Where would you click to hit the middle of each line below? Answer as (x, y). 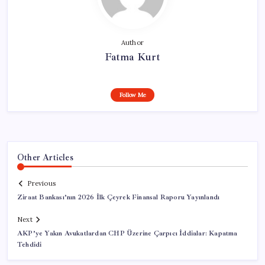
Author (132, 42)
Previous (41, 184)
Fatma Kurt (132, 56)
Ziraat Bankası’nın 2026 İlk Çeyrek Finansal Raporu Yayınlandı (119, 198)
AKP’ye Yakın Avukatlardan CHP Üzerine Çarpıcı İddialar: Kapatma (127, 234)
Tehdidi (30, 245)
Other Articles (45, 157)
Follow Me (132, 95)
